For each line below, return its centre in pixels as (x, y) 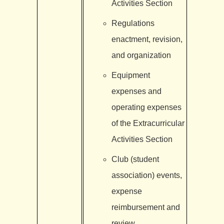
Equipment (130, 75)
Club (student (135, 159)
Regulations (133, 23)
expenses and (136, 91)
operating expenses (146, 107)
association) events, (146, 175)
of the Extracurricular (148, 123)
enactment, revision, (147, 39)
